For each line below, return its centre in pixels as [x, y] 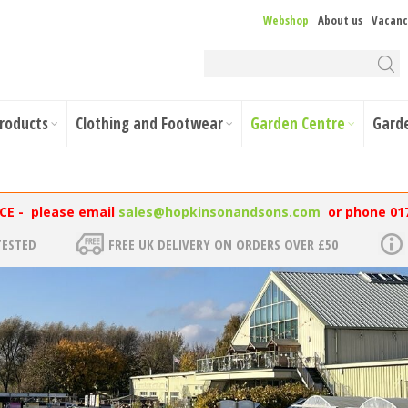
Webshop [286, 20]
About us [340, 20]
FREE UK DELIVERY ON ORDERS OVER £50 [223, 244]
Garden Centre [298, 123]
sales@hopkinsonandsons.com [219, 212]
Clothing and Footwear [149, 123]
